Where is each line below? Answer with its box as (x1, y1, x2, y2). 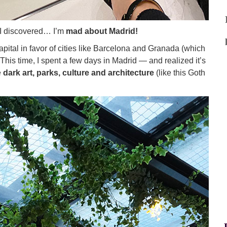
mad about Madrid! (66, 27, 138, 35)
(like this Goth (154, 68, 205, 77)
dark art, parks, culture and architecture (1, 68, 154, 77)
